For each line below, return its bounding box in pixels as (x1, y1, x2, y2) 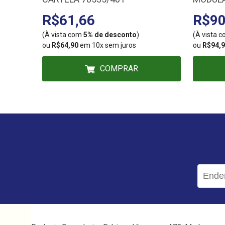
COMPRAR (100, 64, 138, 73)
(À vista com (42, 31, 83, 39)
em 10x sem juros (78, 41, 136, 49)
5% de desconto (83, 31, 137, 39)
